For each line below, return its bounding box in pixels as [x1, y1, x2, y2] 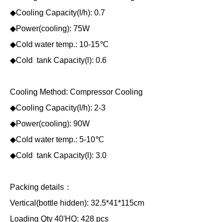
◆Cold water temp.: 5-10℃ [10, 135, 104, 144]
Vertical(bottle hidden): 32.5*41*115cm [10, 199, 144, 208]
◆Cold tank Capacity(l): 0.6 [10, 56, 107, 65]
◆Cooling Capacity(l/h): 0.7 [10, 8, 105, 17]
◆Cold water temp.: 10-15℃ [10, 40, 109, 49]
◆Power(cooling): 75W [10, 24, 90, 33]
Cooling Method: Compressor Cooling [10, 88, 143, 97]
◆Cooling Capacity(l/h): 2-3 [10, 104, 106, 112]
